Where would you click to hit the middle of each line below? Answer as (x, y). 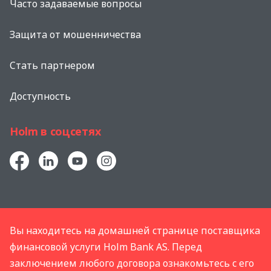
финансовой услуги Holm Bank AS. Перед (106, 247)
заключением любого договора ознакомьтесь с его (132, 263)
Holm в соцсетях (55, 131)
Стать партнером (52, 65)
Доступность (40, 96)
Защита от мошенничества (75, 34)
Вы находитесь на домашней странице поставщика (135, 230)
